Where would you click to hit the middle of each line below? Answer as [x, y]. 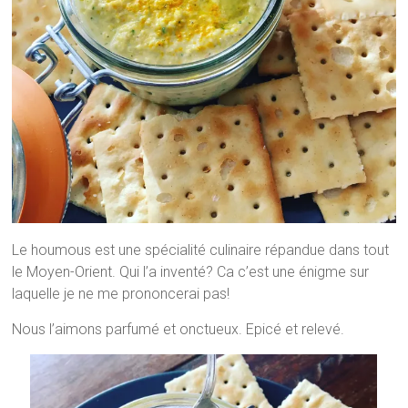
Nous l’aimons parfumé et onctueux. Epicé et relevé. [178, 330]
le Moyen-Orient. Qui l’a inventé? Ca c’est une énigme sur [191, 272]
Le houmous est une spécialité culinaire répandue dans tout [201, 250]
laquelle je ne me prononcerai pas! [121, 294]
